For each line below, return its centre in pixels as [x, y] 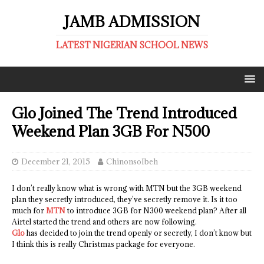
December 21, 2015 [56, 161]
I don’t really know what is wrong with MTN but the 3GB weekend [127, 188]
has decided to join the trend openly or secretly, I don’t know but [138, 233]
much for [29, 210]
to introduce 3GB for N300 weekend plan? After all [156, 210]
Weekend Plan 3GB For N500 [111, 131]
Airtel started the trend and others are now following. [104, 222]
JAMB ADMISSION [132, 22]
